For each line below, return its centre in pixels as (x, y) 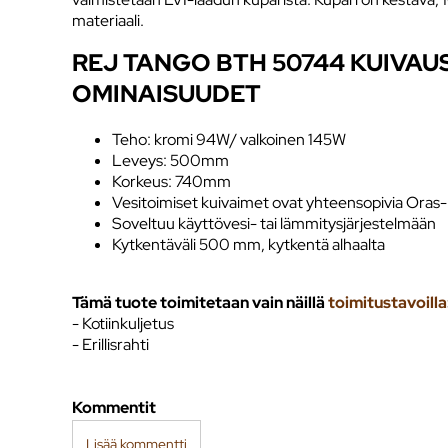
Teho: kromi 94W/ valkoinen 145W (229, 139)
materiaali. (108, 20)
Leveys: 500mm (170, 160)
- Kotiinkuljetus (123, 323)
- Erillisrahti (110, 344)
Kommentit (114, 407)
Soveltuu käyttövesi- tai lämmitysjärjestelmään (274, 223)
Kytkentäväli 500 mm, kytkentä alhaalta (248, 244)
